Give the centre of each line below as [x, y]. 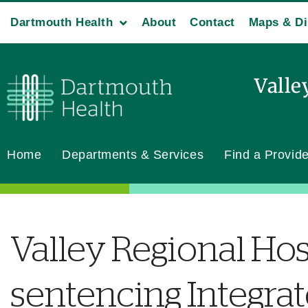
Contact [212, 22]
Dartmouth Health [62, 22]
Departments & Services [133, 155]
